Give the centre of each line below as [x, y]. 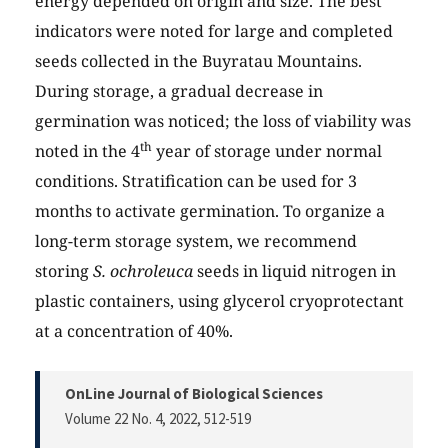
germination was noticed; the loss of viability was [223, 121]
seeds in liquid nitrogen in [294, 271]
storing [64, 271]
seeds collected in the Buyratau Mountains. [198, 61]
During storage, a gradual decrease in [179, 91]
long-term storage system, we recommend [196, 241]
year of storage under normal [267, 151]
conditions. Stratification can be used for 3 [196, 181]
